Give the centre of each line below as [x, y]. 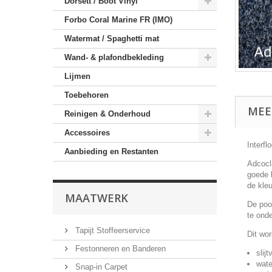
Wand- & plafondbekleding [114, 57]
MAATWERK [97, 198]
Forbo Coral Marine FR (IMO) [118, 20]
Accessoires [87, 133]
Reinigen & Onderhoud [107, 114]
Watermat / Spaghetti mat [112, 39]
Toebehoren [87, 95]
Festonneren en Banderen [119, 249]
